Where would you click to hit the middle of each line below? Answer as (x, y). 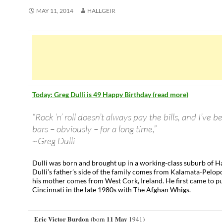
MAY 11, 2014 (55, 11)
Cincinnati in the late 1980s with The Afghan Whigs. (111, 190)
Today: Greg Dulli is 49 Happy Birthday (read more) (110, 94)
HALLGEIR (101, 11)
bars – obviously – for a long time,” (94, 129)
